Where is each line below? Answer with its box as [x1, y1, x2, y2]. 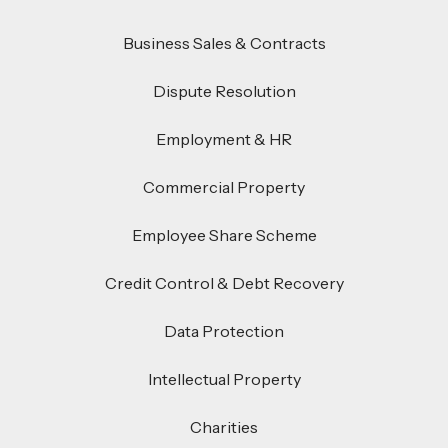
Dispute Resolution [152, 81, 296, 102]
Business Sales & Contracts [122, 33, 326, 54]
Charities [190, 417, 258, 438]
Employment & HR [156, 129, 292, 150]
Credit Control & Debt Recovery [104, 273, 344, 294]
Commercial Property [143, 177, 305, 198]
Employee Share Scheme [131, 225, 317, 246]
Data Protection [164, 321, 284, 342]
